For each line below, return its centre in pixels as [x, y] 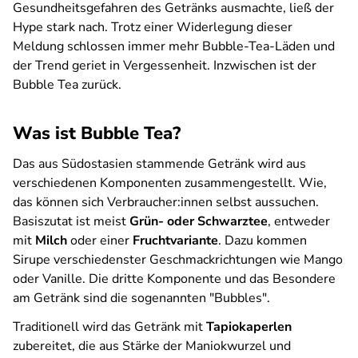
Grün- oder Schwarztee [199, 221]
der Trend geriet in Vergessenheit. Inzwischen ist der [165, 66]
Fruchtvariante [174, 241]
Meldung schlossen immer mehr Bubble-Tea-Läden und [174, 46]
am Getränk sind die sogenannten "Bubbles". [141, 298]
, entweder [299, 221]
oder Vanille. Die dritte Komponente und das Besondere [174, 279]
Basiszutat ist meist [71, 221]
